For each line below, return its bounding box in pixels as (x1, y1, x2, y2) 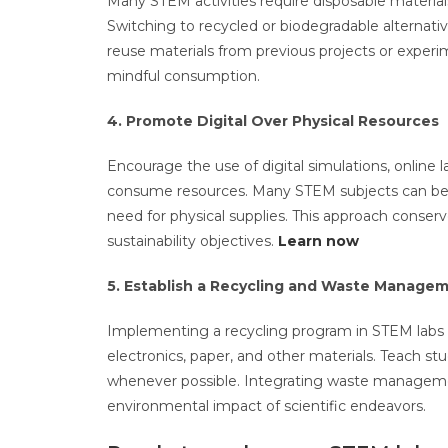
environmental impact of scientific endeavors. (107, 397, 430, 415)
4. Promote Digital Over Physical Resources (107, 112, 439, 130)
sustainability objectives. (107, 232, 278, 250)
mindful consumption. (107, 67, 264, 85)
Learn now (278, 232, 359, 250)
